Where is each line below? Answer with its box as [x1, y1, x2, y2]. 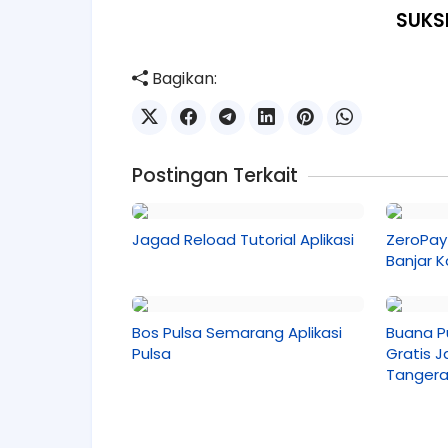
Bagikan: [148, 67, 217, 90]
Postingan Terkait [132, 162, 298, 189]
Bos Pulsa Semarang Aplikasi [132, 322, 342, 343]
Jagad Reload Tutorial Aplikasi [132, 229, 354, 250]
